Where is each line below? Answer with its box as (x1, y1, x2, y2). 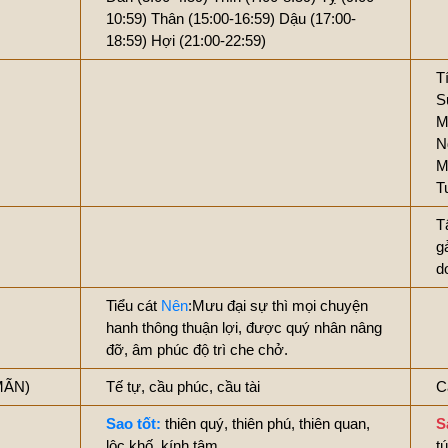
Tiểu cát (106, 297, 161, 314)
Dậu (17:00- (279, 10, 356, 27)
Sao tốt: (106, 415, 161, 432)
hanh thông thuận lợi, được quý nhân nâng (106, 319, 382, 336)
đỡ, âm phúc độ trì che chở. (106, 341, 288, 358)
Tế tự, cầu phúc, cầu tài (106, 378, 260, 395)
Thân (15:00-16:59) (151, 10, 275, 27)
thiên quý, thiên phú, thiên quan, (161, 415, 370, 432)
